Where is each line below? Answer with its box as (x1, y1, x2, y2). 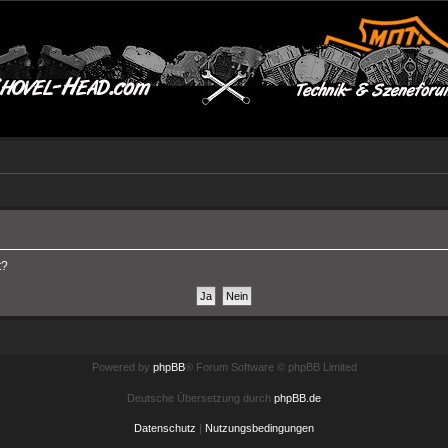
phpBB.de (274, 391, 321, 404)
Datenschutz (134, 422, 196, 434)
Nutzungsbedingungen (205, 422, 314, 434)
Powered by (91, 361, 153, 373)
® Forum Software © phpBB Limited (184, 361, 357, 373)
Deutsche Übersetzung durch (127, 391, 274, 404)
